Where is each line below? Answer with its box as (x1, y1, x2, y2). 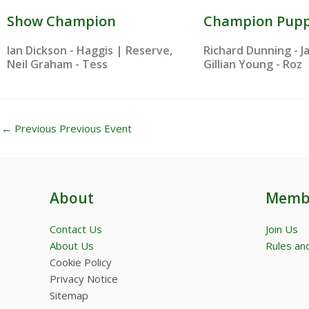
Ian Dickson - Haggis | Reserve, (7, 42, 172, 58)
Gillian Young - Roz (203, 56, 302, 72)
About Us (50, 239, 94, 252)
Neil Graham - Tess (7, 56, 108, 72)
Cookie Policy (50, 255, 112, 269)
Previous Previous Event (12, 121, 132, 135)
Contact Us (50, 222, 102, 236)
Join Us (265, 222, 298, 236)
